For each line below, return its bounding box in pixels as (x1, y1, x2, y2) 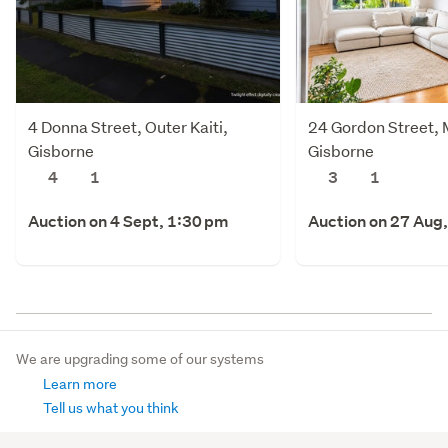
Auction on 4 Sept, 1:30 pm (28, 210, 228, 232)
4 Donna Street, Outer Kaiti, (28, 115, 228, 137)
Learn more (40, 374, 117, 393)
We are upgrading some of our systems (16, 349, 264, 368)
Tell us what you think (40, 398, 179, 417)
